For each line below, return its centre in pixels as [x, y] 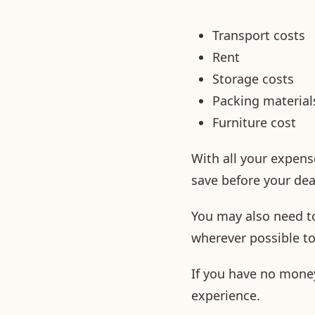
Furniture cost [254, 122]
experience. [226, 295]
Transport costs [259, 35]
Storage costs [253, 78]
